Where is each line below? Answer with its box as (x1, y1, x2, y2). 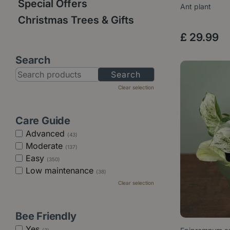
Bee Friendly (15, 210, 76, 222)
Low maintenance (26, 165, 96, 176)
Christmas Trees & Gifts (18, 14, 134, 26)
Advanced (26, 128, 67, 139)
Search (15, 54, 50, 66)
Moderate (26, 141, 65, 151)
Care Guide (15, 114, 70, 127)
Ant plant (180, 2, 211, 11)
